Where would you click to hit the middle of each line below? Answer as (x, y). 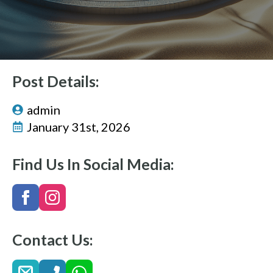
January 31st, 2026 (79, 127)
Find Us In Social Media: (93, 164)
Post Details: (56, 81)
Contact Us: (53, 239)
